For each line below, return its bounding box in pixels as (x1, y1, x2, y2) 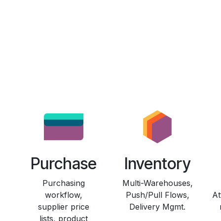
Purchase (31, 154, 97, 174)
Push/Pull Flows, (125, 190, 189, 200)
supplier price (38, 202, 89, 212)
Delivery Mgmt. (129, 202, 185, 212)
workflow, (45, 190, 82, 200)
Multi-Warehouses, (122, 178, 193, 188)
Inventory (124, 154, 191, 174)
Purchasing (42, 178, 85, 188)
